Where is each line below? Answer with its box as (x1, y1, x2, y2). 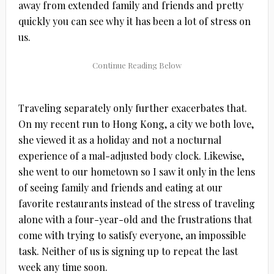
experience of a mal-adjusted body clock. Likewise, (18, 149, 244, 162)
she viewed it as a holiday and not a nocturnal (18, 133, 221, 146)
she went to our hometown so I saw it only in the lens (18, 165, 255, 178)
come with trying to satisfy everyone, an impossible (18, 228, 246, 242)
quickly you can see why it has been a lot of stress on (18, 14, 251, 28)
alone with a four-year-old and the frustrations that (18, 212, 252, 226)
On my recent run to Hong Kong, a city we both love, (18, 117, 254, 130)
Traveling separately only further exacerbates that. (18, 101, 247, 114)
